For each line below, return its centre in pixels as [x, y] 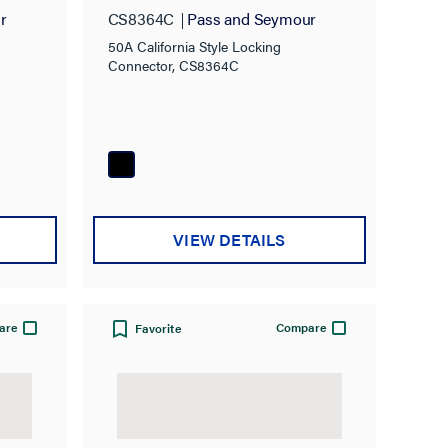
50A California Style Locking [194, 45]
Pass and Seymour [252, 18]
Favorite [158, 327]
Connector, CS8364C [173, 64]
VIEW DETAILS [229, 240]
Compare [302, 326]
